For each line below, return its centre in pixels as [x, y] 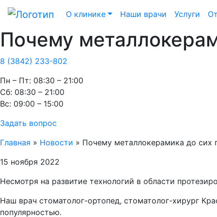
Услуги [187, 14]
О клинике [86, 14]
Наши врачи [143, 14]
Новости [56, 142]
